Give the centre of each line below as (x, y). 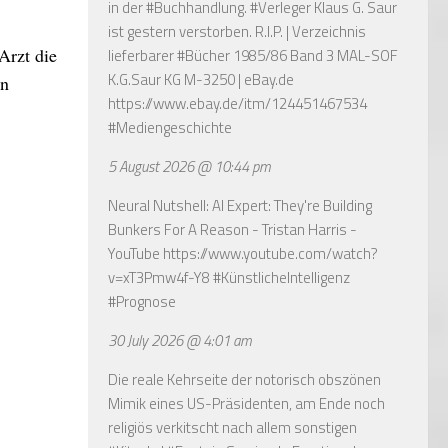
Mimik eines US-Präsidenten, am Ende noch (246, 403)
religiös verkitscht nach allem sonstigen (232, 427)
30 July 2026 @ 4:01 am (180, 340)
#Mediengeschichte (170, 127)
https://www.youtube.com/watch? (270, 253)
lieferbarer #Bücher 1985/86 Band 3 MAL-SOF (253, 55)
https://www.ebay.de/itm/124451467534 (237, 103)
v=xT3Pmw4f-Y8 (159, 277)
